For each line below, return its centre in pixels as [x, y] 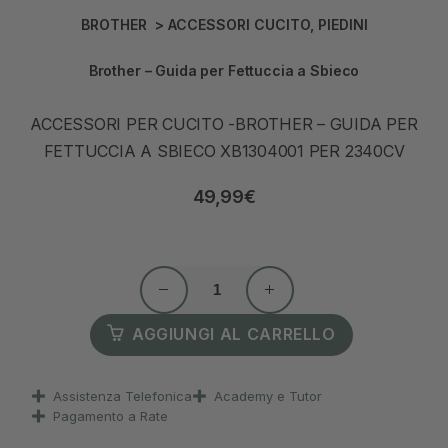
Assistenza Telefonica [122, 395]
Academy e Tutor [268, 395]
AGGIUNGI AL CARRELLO [233, 334]
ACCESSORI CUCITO [238, 25]
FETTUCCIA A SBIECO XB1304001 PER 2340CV [224, 152]
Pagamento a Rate [110, 415]
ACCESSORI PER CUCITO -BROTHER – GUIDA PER [224, 125]
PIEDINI [342, 25]
